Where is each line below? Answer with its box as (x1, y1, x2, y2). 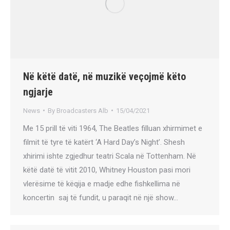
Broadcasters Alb (56, 106, 108, 114)
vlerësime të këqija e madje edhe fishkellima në (23, 179, 180, 188)
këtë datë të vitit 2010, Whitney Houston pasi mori (23, 165, 190, 175)
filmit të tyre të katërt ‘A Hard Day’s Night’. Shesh (23, 137, 185, 147)
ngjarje (23, 85, 53, 98)
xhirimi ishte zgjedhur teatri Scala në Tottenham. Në (23, 151, 196, 161)
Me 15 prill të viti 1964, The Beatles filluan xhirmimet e (23, 123, 202, 133)
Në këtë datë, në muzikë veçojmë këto (23, 70, 186, 83)
